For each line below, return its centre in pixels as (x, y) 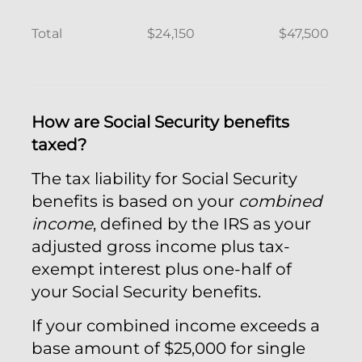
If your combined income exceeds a (176, 326)
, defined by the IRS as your (202, 224)
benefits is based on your (135, 201)
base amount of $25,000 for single (168, 348)
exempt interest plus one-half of (162, 269)
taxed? (59, 145)
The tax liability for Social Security (164, 179)
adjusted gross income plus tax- (161, 246)
